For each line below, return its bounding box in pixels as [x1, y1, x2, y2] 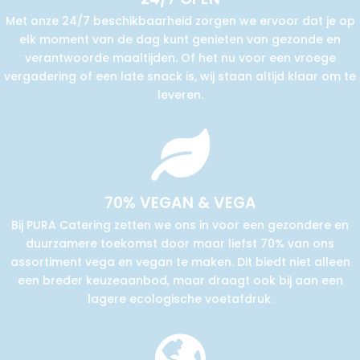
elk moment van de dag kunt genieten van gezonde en [19, 31, 341, 47]
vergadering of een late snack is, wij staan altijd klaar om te [4, 68, 356, 84]
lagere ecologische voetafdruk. [87, 291, 273, 307]
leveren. [157, 87, 203, 103]
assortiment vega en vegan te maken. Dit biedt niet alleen [10, 254, 350, 270]
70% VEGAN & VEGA [104, 192, 256, 214]
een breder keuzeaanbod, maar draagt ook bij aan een [17, 272, 343, 288]
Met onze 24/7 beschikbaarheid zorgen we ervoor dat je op [5, 13, 355, 29]
